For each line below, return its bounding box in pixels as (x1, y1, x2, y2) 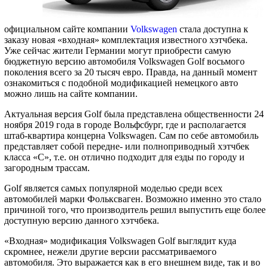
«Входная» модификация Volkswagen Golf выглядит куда (4, 236, 236, 246)
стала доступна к (177, 24, 248, 35)
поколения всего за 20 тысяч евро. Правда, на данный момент (4, 67, 257, 78)
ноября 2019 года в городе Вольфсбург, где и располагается (4, 120, 246, 130)
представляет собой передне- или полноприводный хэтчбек (4, 141, 249, 152)
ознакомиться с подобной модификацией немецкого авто (4, 78, 238, 89)
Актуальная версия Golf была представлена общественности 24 (4, 109, 264, 120)
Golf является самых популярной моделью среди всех (4, 183, 223, 194)
